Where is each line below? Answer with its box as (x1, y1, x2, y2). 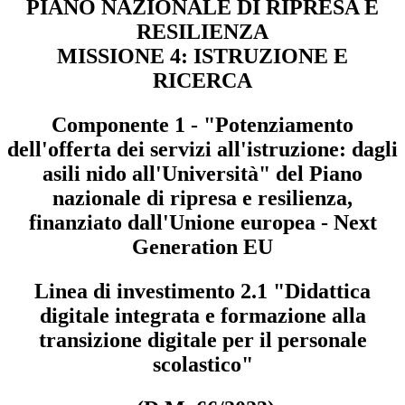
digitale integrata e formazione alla (39, 304, 366, 328)
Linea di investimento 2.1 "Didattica (34, 279, 371, 304)
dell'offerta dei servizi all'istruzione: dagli (7, 137, 398, 161)
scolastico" (152, 353, 253, 377)
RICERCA (153, 68, 252, 92)
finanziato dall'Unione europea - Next (28, 210, 377, 234)
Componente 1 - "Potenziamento (52, 112, 353, 137)
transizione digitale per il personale (38, 328, 367, 353)
